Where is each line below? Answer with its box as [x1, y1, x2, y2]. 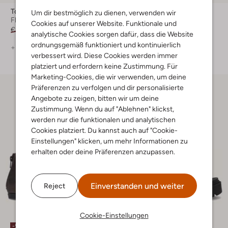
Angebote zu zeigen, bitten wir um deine [31, 94, 159, 102]
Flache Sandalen [11, 16, 64, 24]
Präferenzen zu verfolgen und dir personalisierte [31, 83, 184, 92]
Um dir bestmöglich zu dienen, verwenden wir [31, 9, 176, 17]
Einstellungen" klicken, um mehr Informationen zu [31, 137, 188, 145]
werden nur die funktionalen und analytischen [31, 116, 176, 124]
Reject [44, 181, 65, 190]
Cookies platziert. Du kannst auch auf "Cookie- [31, 126, 178, 134]
